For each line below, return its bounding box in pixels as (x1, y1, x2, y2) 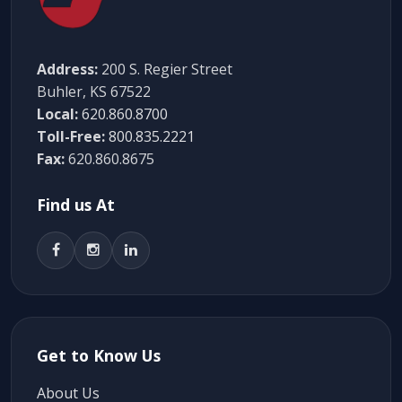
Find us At (37, 194, 115, 216)
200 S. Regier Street (98, 59, 232, 80)
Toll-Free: (37, 127, 105, 147)
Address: (37, 59, 98, 80)
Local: (37, 104, 78, 125)
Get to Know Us (37, 345, 161, 367)
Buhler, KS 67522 (37, 82, 151, 102)
